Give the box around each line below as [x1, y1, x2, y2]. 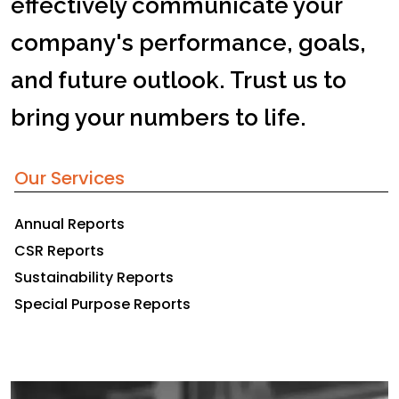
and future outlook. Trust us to [11, 67, 346, 94]
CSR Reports [14, 240, 104, 261]
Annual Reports [14, 214, 125, 234]
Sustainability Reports [14, 267, 174, 288]
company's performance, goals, [11, 29, 366, 56]
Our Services [14, 166, 125, 191]
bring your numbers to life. [11, 104, 306, 131]
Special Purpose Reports [14, 294, 191, 314]
